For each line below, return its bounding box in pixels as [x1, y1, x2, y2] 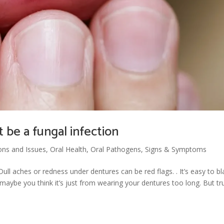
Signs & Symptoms [145, 144, 207, 154]
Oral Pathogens [90, 144, 141, 154]
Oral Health [50, 144, 87, 154]
